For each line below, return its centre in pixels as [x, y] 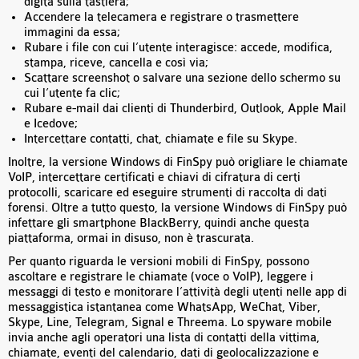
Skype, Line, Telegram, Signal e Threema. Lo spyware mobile [170, 323]
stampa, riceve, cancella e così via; [116, 63]
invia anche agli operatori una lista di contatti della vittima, [164, 338]
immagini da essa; [72, 33]
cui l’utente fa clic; [72, 94]
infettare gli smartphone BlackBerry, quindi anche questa [159, 224]
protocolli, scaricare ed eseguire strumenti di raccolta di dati [167, 193]
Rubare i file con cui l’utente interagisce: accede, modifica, [178, 48]
